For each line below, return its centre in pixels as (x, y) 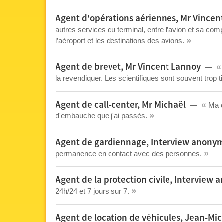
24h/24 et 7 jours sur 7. (93, 191)
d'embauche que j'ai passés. (102, 116)
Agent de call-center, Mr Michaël (121, 105)
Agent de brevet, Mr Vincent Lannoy (128, 67)
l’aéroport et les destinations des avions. (121, 40)
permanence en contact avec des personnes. (130, 153)
